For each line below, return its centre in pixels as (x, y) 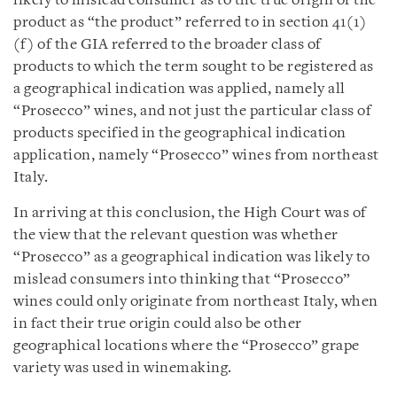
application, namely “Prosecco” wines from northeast (196, 156)
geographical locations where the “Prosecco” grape (187, 346)
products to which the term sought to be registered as (194, 67)
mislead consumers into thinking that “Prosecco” (182, 280)
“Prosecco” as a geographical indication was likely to (192, 257)
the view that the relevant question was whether (176, 235)
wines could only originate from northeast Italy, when (196, 302)
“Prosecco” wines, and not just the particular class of (192, 111)
